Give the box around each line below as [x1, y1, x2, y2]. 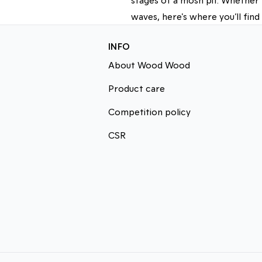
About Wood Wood [108, 59, 190, 70]
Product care [108, 82, 165, 94]
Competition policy [108, 106, 191, 117]
